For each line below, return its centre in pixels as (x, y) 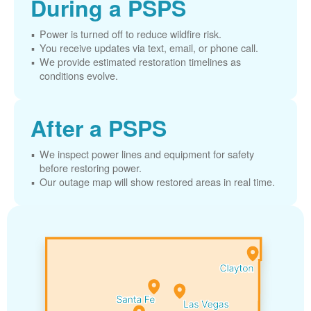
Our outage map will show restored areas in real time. (157, 182)
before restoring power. (91, 168)
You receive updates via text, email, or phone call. (149, 48)
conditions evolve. (79, 75)
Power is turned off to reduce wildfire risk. (131, 34)
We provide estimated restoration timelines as (140, 61)
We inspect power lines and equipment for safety (147, 154)
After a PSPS (99, 128)
